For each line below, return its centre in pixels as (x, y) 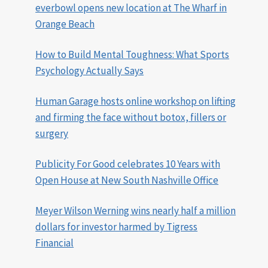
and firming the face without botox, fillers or (131, 118)
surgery (52, 134)
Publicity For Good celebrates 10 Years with (128, 164)
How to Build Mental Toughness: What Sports (133, 55)
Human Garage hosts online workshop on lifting (136, 101)
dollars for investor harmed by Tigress (117, 227)
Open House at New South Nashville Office (127, 180)
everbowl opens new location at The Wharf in (131, 8)
